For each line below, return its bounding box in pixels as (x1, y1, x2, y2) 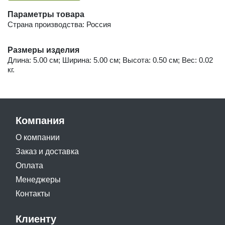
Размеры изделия (8, 45, 79, 54)
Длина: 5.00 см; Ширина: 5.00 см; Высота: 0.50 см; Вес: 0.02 (8, 55, 213, 64)
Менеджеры (16, 175, 61, 184)
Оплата (16, 161, 43, 170)
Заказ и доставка (16, 147, 79, 156)
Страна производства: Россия (8, 20, 111, 29)
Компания (16, 115, 65, 126)
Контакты (16, 189, 50, 198)
